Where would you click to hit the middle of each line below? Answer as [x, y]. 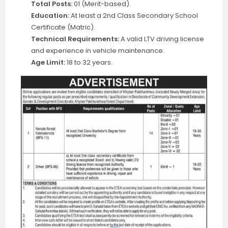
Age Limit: [48, 63]
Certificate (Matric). [63, 27]
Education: [50, 16]
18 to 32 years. [89, 63]
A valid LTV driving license [162, 39]
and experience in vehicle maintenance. [98, 51]
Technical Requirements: [75, 39]
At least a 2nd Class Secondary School [134, 16]
